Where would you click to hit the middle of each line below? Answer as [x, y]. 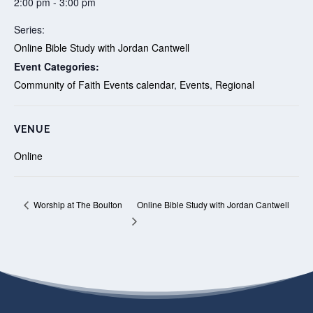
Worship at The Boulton [77, 205]
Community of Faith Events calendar [94, 84]
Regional [235, 84]
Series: [29, 29]
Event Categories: [57, 66]
